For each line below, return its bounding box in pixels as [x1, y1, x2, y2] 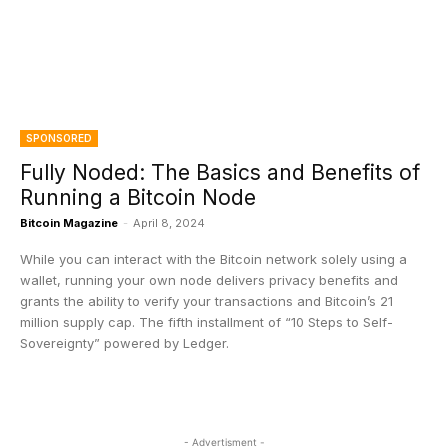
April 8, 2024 [133, 216, 205, 230]
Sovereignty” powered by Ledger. [20, 335, 229, 351]
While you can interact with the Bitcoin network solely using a [20, 251, 407, 267]
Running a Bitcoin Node [20, 185, 256, 210]
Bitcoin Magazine [20, 216, 118, 230]
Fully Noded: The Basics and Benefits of [20, 160, 420, 185]
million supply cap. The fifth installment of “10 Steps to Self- [20, 314, 393, 330]
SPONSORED [26, 132, 92, 144]
